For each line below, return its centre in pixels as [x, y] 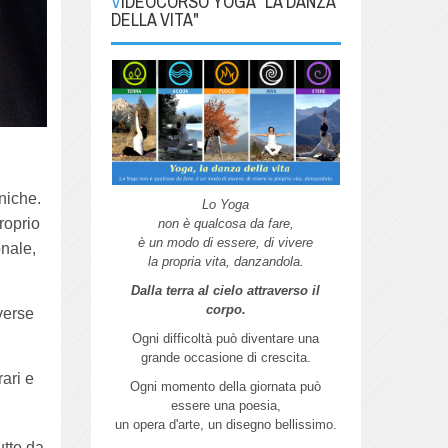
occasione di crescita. [247, 357]
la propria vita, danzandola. [225, 261]
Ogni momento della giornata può [226, 386]
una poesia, [247, 405]
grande [162, 357]
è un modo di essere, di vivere [226, 242]
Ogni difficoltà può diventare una [226, 338]
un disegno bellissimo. [272, 424]
